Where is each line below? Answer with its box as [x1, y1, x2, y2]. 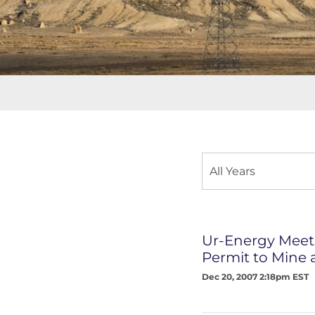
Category [201, 205, 247, 218]
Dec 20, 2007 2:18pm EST [202, 271, 309, 282]
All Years [210, 165, 255, 178]
